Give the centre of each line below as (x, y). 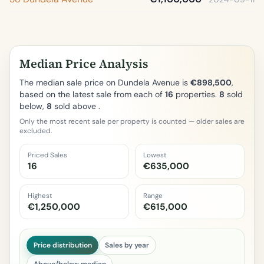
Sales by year (127, 245)
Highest (40, 196)
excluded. (36, 131)
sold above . (76, 106)
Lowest (155, 155)
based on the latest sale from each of (92, 94)
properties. (196, 94)
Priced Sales (47, 155)
